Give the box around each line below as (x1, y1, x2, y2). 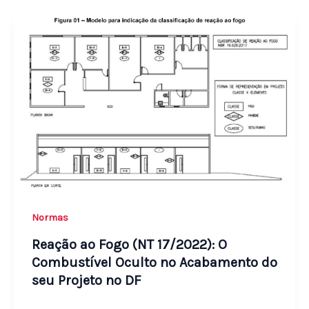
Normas (31, 212, 68, 224)
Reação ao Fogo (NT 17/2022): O (31, 236, 227, 252)
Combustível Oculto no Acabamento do (31, 254, 277, 270)
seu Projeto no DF (31, 272, 141, 288)
